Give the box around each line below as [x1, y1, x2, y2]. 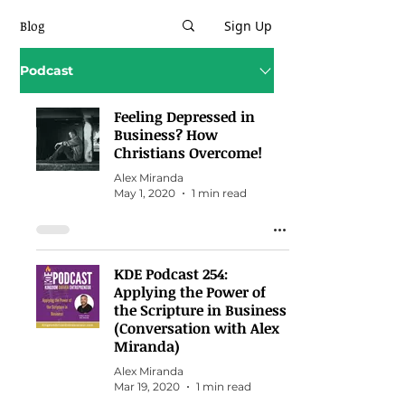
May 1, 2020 [114, 186, 175, 200]
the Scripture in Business [114, 300, 287, 320]
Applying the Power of [114, 282, 266, 302]
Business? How [114, 125, 218, 145]
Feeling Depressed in [114, 107, 255, 127]
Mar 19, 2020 [114, 380, 180, 393]
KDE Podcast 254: [114, 264, 228, 284]
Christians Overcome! [114, 143, 262, 163]
